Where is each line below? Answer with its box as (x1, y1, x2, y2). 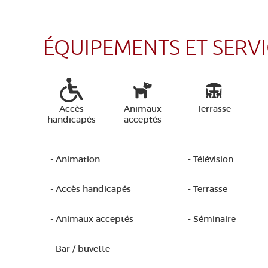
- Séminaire (188, 214, 236, 224)
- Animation (50, 154, 100, 165)
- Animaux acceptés (50, 214, 133, 224)
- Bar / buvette (50, 243, 110, 254)
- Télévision (188, 154, 233, 165)
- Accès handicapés (50, 184, 131, 194)
